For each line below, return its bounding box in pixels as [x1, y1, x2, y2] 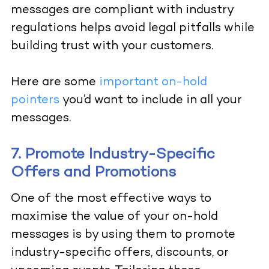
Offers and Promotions [10, 165, 176, 181]
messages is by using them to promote [10, 229, 235, 242]
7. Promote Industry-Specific [10, 147, 215, 163]
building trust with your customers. [10, 40, 213, 53]
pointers [10, 94, 59, 107]
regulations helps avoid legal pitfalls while [10, 22, 255, 35]
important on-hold [98, 76, 207, 89]
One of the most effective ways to [10, 193, 211, 206]
